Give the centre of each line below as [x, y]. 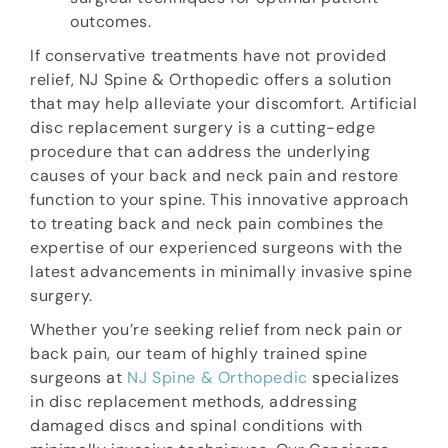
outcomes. [111, 22]
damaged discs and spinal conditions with [197, 426]
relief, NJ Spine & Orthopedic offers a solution [211, 80]
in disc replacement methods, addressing [194, 402]
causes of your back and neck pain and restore [215, 176]
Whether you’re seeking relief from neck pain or [216, 330]
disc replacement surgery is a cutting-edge [203, 128]
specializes [354, 378]
